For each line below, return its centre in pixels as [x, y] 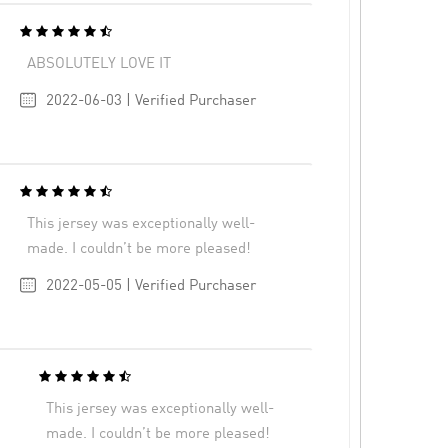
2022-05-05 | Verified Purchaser [150, 286]
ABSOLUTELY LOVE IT [99, 64]
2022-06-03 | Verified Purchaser [150, 101]
